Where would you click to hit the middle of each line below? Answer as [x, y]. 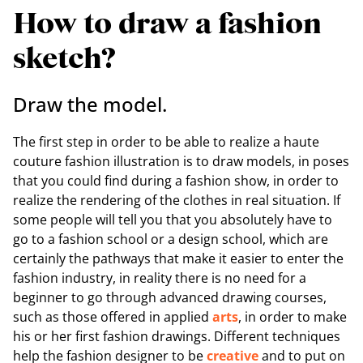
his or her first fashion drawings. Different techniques [177, 336]
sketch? [64, 59]
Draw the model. [90, 104]
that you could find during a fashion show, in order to [176, 180]
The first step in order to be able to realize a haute [166, 141]
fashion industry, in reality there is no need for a [160, 278]
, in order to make [293, 316]
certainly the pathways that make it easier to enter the [178, 258]
